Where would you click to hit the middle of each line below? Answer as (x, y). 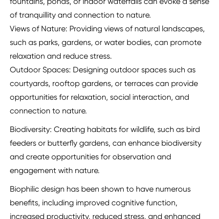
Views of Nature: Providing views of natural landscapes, (107, 29)
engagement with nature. (55, 171)
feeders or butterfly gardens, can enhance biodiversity (106, 143)
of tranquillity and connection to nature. (80, 15)
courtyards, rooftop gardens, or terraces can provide (104, 84)
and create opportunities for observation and (90, 157)
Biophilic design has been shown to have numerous (100, 189)
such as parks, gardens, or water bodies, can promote (106, 43)
